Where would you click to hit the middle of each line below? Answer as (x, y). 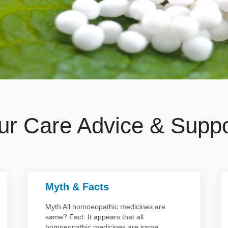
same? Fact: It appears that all (94, 217)
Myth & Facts (77, 187)
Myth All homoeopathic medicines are (105, 207)
